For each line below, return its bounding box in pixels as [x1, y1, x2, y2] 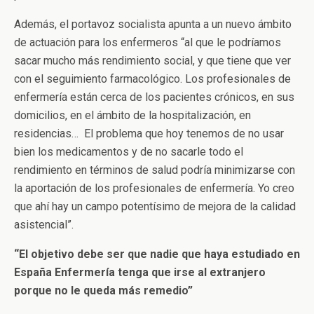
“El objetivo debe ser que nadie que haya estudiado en [14, 247, 300, 261]
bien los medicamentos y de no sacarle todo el [14, 144, 243, 158]
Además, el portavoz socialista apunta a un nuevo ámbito [14, 17, 292, 31]
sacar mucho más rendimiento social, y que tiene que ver [14, 53, 291, 67]
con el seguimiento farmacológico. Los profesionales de [14, 71, 291, 86]
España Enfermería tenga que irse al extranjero [14, 265, 266, 279]
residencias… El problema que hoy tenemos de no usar [14, 126, 284, 140]
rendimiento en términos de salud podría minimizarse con [14, 163, 295, 177]
